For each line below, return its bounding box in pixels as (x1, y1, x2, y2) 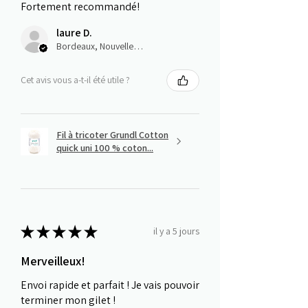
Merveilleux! (21, 252, 85, 269)
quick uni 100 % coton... (56, 141, 153, 154)
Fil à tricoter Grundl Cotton (56, 128, 168, 141)
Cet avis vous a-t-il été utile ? (21, 74, 130, 87)
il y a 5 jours (153, 225, 199, 238)
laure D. (56, 25, 92, 40)
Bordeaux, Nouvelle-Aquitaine (133, 39, 143, 52)
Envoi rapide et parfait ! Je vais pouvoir (21, 277, 199, 292)
